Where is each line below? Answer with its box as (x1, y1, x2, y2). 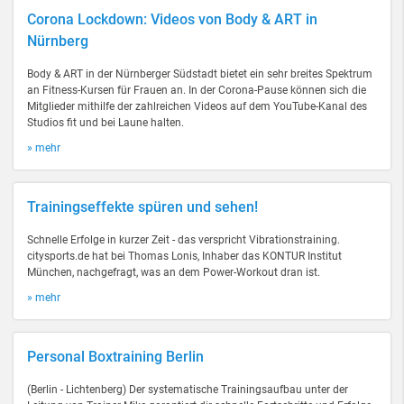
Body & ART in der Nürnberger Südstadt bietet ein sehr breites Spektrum (27, 68, 372, 80)
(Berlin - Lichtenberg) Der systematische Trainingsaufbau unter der (27, 383, 348, 396)
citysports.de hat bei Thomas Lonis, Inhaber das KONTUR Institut (27, 250, 342, 262)
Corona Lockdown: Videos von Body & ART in (27, 11, 317, 28)
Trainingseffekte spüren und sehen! (27, 198, 258, 216)
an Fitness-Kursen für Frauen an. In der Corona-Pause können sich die (27, 84, 366, 96)
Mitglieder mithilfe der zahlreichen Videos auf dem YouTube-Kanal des (27, 100, 367, 113)
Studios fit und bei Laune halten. (27, 116, 184, 129)
